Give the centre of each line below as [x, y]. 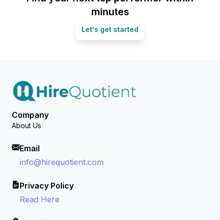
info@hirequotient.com [62, 162]
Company [30, 115]
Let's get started [110, 29]
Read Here [40, 200]
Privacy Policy [47, 186]
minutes [110, 12]
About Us [27, 126]
